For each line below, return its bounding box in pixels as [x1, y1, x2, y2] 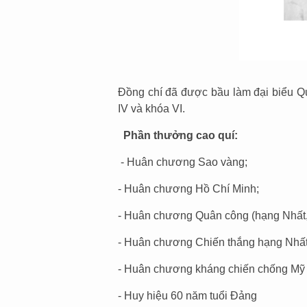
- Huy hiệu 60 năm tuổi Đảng [118, 290, 257, 302]
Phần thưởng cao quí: [123, 130, 238, 141]
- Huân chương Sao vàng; [118, 156, 247, 168]
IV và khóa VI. [118, 103, 188, 114]
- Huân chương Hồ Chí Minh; [118, 183, 259, 195]
